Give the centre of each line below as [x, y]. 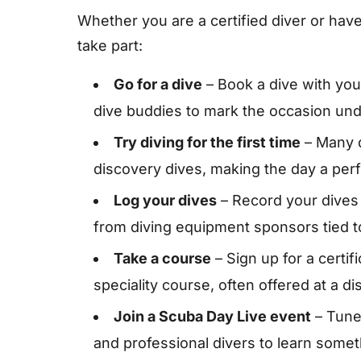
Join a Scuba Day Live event [212, 317]
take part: [110, 46]
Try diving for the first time [207, 143]
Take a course [162, 259]
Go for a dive [158, 85]
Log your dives [165, 201]
